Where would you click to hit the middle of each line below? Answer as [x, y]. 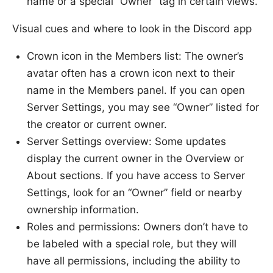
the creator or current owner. [97, 125]
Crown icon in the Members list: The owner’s [135, 56]
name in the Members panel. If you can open [136, 90]
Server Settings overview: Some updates [126, 142]
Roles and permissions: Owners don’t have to [137, 227]
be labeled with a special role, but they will [132, 244]
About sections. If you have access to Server [136, 176]
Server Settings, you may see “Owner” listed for [143, 108]
